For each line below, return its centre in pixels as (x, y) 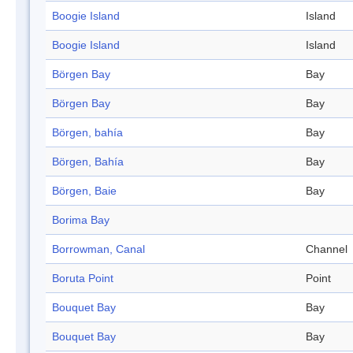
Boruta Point (83, 279)
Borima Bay (81, 220)
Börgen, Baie (84, 191)
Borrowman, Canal (98, 249)
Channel (327, 249)
